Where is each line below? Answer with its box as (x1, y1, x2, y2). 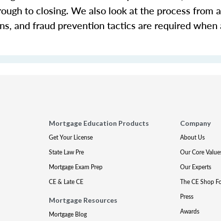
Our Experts (180, 163, 211, 171)
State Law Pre (49, 148, 84, 156)
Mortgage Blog (49, 210, 87, 219)
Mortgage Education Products (49, 119, 149, 127)
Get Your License (49, 133, 93, 142)
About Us (180, 133, 205, 142)
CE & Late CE (49, 178, 84, 186)
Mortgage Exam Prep (49, 163, 103, 171)
